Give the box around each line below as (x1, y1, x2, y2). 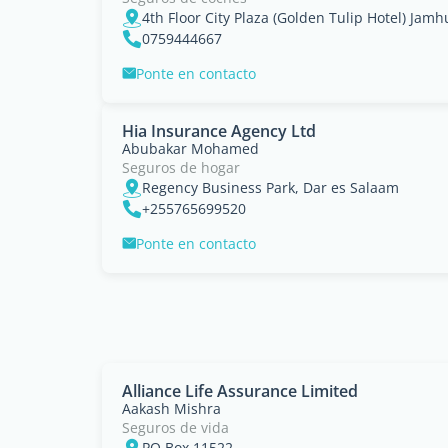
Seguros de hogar (122, 157, 240, 177)
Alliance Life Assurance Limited (122, 379, 358, 402)
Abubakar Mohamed (122, 138, 259, 158)
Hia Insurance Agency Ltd (122, 119, 316, 142)
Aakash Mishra (122, 398, 221, 418)
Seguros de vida (122, 417, 229, 437)
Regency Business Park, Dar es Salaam (142, 177, 399, 197)
